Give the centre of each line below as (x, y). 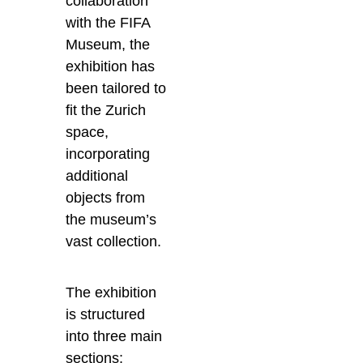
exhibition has (111, 67)
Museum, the (108, 45)
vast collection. (114, 242)
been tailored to (116, 89)
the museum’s (111, 220)
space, (88, 132)
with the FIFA (108, 23)
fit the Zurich (106, 111)
